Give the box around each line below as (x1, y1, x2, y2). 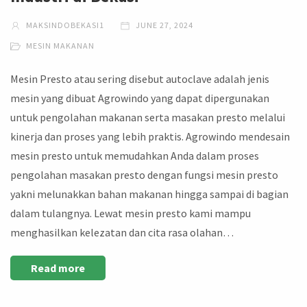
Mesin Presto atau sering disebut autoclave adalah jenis (10, 71, 269, 86)
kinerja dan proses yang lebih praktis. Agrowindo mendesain (10, 129, 290, 143)
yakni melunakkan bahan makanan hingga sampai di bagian (10, 186, 288, 201)
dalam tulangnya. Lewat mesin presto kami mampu (10, 206, 251, 220)
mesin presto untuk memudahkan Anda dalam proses (10, 148, 259, 162)
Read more (31, 260, 85, 275)
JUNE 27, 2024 (134, 19, 193, 30)
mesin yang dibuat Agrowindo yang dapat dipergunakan (10, 90, 269, 105)
